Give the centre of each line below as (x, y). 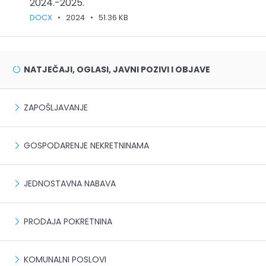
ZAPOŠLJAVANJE (56, 107)
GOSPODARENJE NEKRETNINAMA (86, 145)
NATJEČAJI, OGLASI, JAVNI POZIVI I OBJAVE (117, 69)
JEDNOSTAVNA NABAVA (70, 183)
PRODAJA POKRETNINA (68, 221)
